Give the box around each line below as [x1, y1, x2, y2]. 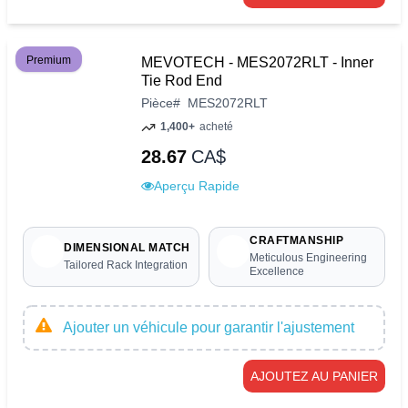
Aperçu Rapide [154, 178, 240, 193]
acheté [199, 120, 233, 134]
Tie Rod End [141, 73, 222, 89]
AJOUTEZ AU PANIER [250, 369, 378, 384]
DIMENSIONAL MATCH [64, 240, 190, 254]
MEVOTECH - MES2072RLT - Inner [141, 55, 373, 71]
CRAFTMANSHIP [250, 234, 343, 248]
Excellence [250, 265, 304, 279]
